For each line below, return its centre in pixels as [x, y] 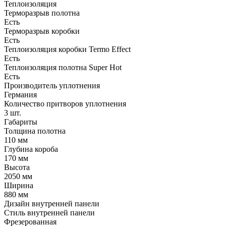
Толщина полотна [35, 131]
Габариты [21, 122]
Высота [17, 167]
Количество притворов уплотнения [65, 103]
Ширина [19, 185]
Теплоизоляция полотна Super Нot [63, 67]
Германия [20, 94]
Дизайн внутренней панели [52, 203]
